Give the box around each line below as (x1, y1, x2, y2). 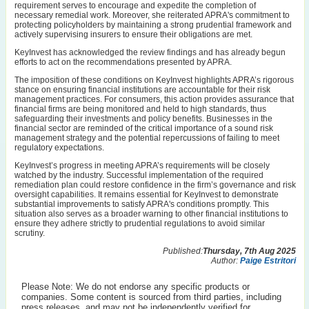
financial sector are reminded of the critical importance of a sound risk (14, 123, 273, 134)
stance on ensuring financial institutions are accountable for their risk (14, 85, 270, 95)
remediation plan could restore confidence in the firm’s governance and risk (14, 180, 296, 190)
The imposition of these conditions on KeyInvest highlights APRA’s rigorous (14, 75, 294, 86)
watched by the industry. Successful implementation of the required (14, 170, 263, 181)
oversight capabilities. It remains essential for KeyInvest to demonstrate (14, 190, 279, 200)
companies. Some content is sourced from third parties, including (21, 292, 281, 303)
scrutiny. (14, 228, 45, 239)
